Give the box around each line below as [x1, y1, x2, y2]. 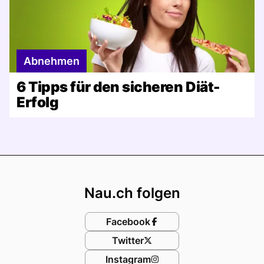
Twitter [112, 234, 144, 246]
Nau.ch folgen [84, 184, 180, 202]
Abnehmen [24, 54, 80, 67]
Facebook [105, 215, 150, 227]
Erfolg [16, 93, 59, 111]
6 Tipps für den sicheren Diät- [16, 78, 220, 95]
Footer [131, 154, 190, 178]
